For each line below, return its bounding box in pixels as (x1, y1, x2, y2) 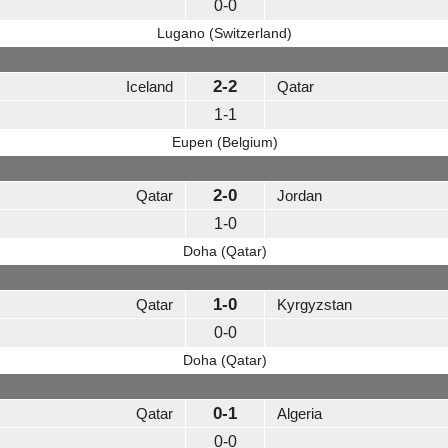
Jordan (277, 187, 322, 205)
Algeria (277, 405, 322, 423)
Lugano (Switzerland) (157, 25, 292, 42)
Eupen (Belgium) (171, 134, 278, 151)
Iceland (126, 78, 173, 96)
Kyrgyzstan (277, 296, 352, 314)
